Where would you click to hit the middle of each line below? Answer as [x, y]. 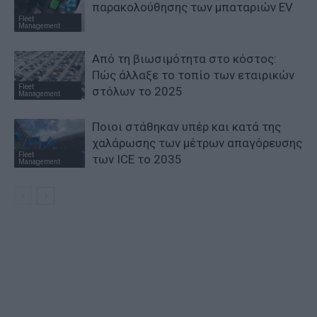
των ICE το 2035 [137, 160]
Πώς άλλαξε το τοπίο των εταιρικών [193, 75]
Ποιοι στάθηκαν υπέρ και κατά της [186, 127]
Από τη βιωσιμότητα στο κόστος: [184, 59]
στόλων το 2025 [137, 92]
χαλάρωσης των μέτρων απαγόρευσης [197, 143]
